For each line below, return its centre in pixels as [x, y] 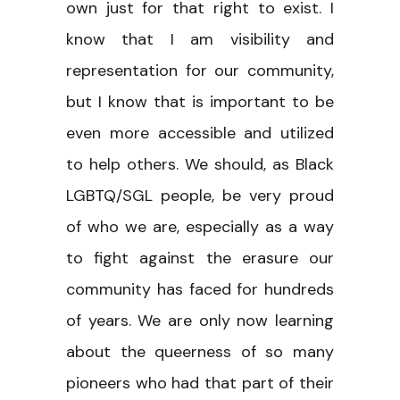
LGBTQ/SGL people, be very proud [200, 195]
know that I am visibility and [200, 39]
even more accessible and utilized [200, 133]
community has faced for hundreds [200, 289]
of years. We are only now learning [200, 320]
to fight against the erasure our [200, 258]
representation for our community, [200, 70]
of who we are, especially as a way [200, 226]
